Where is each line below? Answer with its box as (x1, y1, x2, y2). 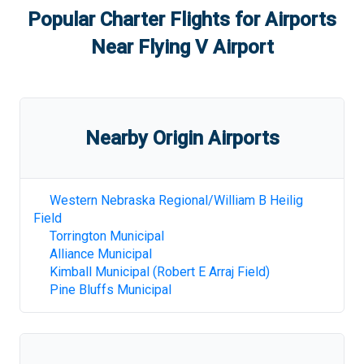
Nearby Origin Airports (84, 127, 279, 149)
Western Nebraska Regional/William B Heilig (50, 193, 303, 208)
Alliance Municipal (50, 246, 152, 262)
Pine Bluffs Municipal (50, 282, 171, 297)
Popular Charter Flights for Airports (28, 8, 336, 31)
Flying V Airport (137, 36, 274, 58)
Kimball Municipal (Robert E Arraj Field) (50, 264, 270, 279)
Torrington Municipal (50, 228, 164, 244)
